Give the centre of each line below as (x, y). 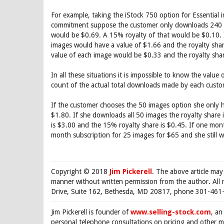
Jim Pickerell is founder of (91, 212)
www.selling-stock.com (171, 212)
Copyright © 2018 (80, 171)
